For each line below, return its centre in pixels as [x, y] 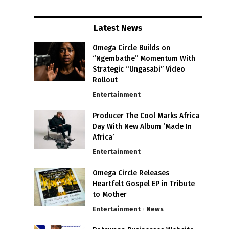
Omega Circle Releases [131, 173]
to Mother [109, 195]
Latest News [118, 28]
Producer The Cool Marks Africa [146, 116]
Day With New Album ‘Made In [142, 127]
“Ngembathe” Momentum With [144, 59]
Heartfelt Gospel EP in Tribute [143, 184]
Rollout [105, 80]
